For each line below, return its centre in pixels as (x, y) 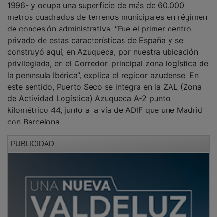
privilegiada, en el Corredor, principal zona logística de (108, 56)
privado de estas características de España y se (95, 33)
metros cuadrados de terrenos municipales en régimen (107, 10)
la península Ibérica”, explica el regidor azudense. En (103, 68)
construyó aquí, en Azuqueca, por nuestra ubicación (103, 45)
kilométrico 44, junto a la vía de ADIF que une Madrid (105, 103)
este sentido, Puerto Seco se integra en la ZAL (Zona (104, 80)
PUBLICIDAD (32, 137)
